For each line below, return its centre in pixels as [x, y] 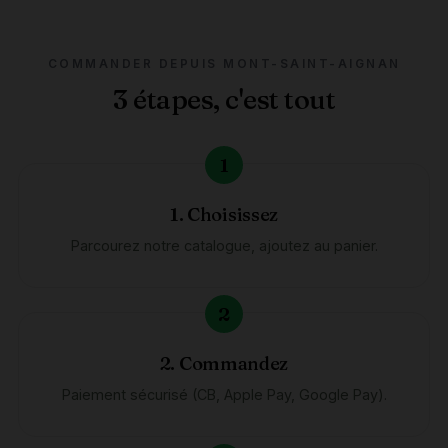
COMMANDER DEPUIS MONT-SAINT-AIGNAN [224, 64]
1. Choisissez [224, 215]
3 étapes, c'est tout [224, 99]
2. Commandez [224, 364]
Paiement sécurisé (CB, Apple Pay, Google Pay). [224, 395]
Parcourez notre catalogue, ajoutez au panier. [224, 246]
